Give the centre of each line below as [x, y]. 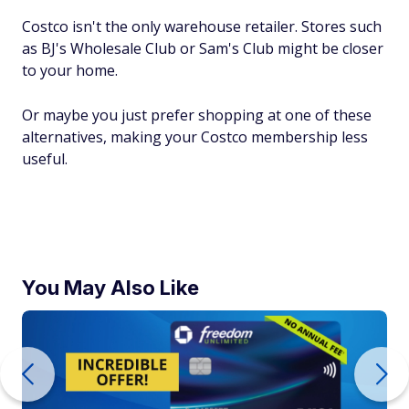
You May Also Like [110, 288]
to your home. [70, 70]
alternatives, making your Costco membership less [195, 137]
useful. [45, 159]
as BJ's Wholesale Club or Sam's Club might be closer [203, 48]
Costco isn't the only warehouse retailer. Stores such [202, 26]
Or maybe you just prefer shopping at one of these [197, 115]
